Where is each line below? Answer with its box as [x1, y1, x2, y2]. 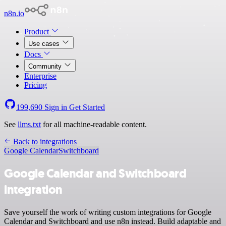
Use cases [28, 40, 62, 47]
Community [28, 63, 64, 70]
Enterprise [24, 72, 56, 80]
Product [24, 27, 51, 36]
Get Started [69, 103, 105, 111]
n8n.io [4, 9, 24, 18]
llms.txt [18, 120, 41, 129]
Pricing [24, 81, 47, 89]
